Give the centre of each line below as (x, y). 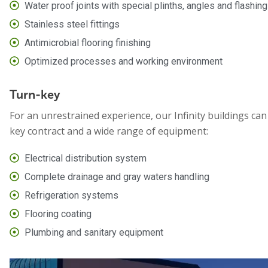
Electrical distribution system (86, 158)
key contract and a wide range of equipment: (109, 131)
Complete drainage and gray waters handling (117, 176)
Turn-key (35, 94)
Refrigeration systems (71, 195)
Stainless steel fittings (72, 24)
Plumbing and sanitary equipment (94, 232)
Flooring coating (58, 214)
